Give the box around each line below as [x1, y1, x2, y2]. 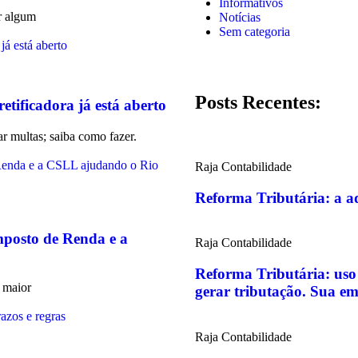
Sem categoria [219, 25, 290, 39]
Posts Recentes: [195, 92, 321, 113]
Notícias [219, 10, 261, 25]
